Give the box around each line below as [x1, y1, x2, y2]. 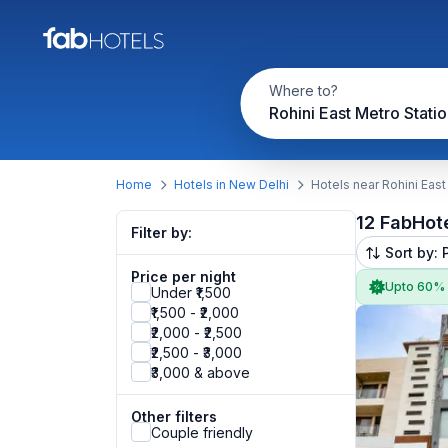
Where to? [268, 82, 338, 99]
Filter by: [131, 224, 192, 241]
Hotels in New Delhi [174, 177, 289, 192]
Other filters [131, 408, 217, 425]
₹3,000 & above [151, 363, 250, 381]
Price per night [131, 268, 236, 285]
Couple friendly [151, 423, 253, 441]
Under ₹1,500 [151, 283, 231, 301]
